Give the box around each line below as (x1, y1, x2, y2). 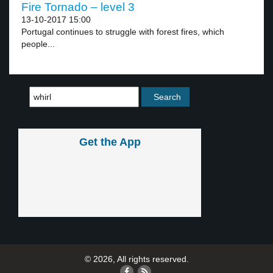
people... (21, 39, 55, 49)
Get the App (79, 136, 141, 148)
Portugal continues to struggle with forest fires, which (21, 27, 224, 37)
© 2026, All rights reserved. (84, 254, 189, 264)
